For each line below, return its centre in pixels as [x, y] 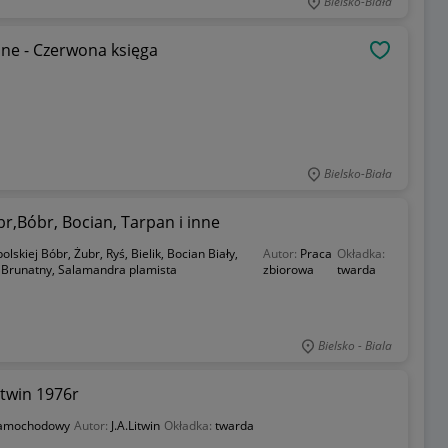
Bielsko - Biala [354, 345]
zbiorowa [288, 269]
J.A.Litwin [135, 425]
